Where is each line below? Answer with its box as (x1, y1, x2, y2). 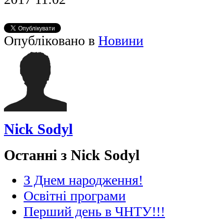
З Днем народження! (24, 172, 143, 188)
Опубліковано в (4, 33, 95, 49)
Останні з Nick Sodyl (4, 146, 139, 163)
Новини (98, 33, 143, 49)
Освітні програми (24, 188, 126, 204)
